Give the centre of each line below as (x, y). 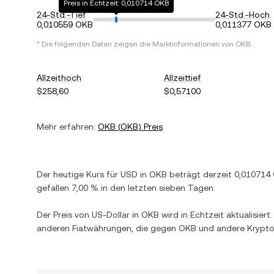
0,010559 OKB (65, 24)
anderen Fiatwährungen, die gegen (108, 228)
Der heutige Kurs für (79, 174)
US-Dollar (111, 215)
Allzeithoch (59, 78)
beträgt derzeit (201, 174)
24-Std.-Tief (61, 15)
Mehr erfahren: (66, 127)
